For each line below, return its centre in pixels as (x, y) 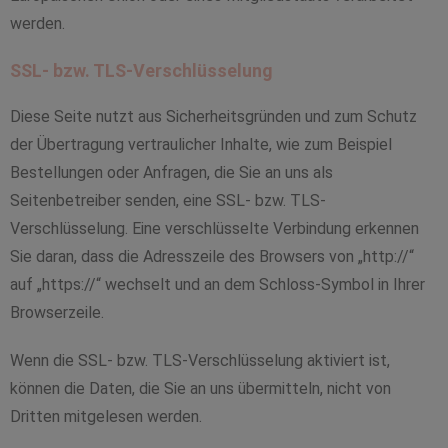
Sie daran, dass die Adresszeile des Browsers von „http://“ (212, 256)
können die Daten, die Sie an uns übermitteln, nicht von (200, 388)
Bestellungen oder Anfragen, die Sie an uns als (171, 172)
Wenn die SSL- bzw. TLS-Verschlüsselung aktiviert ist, (200, 360)
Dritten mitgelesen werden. (106, 416)
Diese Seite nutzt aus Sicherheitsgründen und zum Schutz (213, 116)
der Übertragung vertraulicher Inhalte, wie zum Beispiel (201, 144)
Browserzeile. (57, 312)
